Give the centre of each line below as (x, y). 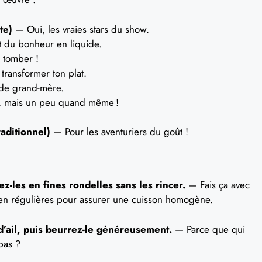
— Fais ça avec (218, 185)
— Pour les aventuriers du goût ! (119, 131)
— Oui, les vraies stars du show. (81, 29)
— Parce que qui (208, 229)
